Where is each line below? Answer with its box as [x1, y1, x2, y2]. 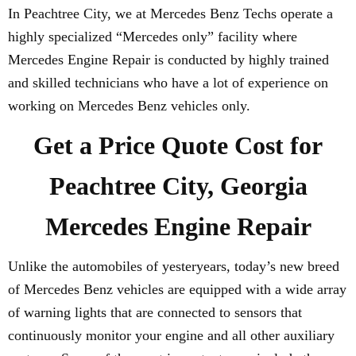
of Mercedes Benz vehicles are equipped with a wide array [8, 281, 346, 297]
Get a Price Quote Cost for [33, 131, 323, 160]
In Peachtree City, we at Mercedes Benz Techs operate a [8, 6, 333, 21]
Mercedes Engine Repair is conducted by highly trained [8, 52, 329, 68]
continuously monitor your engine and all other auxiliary [8, 327, 335, 343]
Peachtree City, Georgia [48, 172, 308, 200]
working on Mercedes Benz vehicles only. [8, 98, 250, 114]
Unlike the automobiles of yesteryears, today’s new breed [8, 258, 339, 274]
